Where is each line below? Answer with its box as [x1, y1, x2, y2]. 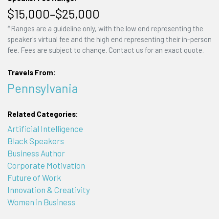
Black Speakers [7, 135, 64, 146]
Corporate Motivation [7, 160, 85, 170]
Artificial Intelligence [7, 123, 83, 133]
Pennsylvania [7, 80, 78, 95]
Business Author [7, 148, 65, 158]
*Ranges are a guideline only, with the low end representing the [7, 24, 203, 33]
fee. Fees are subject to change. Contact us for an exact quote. [7, 45, 204, 55]
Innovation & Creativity [7, 184, 90, 195]
